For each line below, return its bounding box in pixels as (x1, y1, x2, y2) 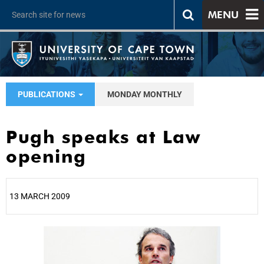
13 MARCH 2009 (9, 192, 70, 201)
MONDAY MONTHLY (107, 90, 182, 99)
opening (6, 146, 87, 167)
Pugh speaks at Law (6, 126, 200, 147)
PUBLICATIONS (18, 90, 77, 99)
